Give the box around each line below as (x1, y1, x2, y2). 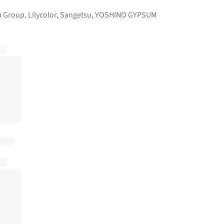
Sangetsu (60, 9, 91, 20)
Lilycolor (28, 9, 56, 20)
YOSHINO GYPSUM (95, 9, 157, 20)
